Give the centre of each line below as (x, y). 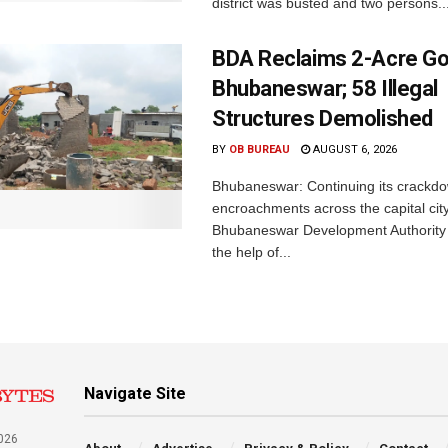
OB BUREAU (259, 149)
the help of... (251, 251)
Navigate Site (135, 393)
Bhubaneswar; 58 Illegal (325, 88)
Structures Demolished (322, 118)
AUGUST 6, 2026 (353, 149)
